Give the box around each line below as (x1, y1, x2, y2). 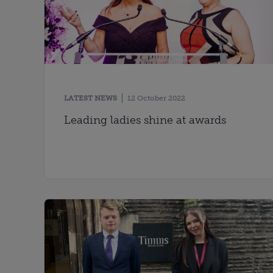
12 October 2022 (127, 93, 185, 102)
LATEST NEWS (64, 93, 117, 102)
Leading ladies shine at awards (64, 113, 226, 127)
